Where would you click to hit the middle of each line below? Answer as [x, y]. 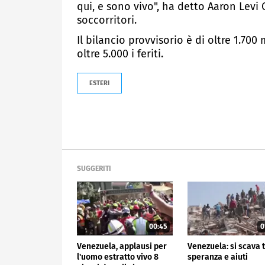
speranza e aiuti [218, 257]
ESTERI [99, 83]
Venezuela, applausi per [122, 246]
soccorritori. [107, 20]
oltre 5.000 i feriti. [120, 54]
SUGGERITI [94, 168]
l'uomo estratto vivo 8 [118, 257]
